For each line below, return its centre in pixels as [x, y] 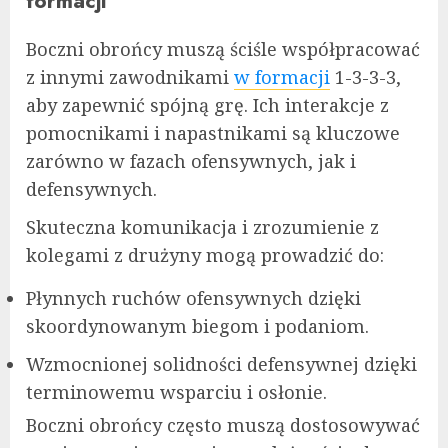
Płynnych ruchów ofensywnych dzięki [193, 297]
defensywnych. [91, 188]
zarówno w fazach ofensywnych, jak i [191, 160]
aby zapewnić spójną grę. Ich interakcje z [207, 104]
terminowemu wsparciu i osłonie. [176, 391]
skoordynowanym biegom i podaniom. [197, 325]
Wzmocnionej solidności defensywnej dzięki [221, 363]
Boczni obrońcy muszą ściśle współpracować [223, 48]
